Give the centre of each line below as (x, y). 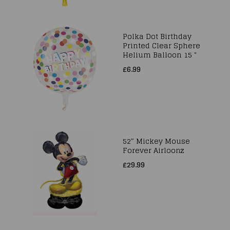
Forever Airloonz (154, 150)
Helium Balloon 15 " (160, 55)
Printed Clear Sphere (161, 45)
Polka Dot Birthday (157, 36)
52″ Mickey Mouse (156, 141)
